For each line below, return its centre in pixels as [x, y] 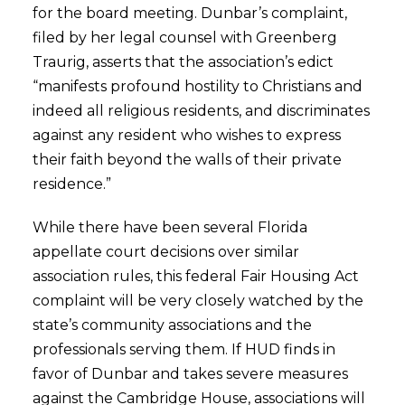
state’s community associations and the [172, 325]
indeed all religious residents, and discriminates [201, 111]
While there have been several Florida [170, 228]
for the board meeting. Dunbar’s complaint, [189, 14]
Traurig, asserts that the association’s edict [183, 62]
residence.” [71, 184]
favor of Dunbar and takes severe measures [190, 374]
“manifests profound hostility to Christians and [197, 87]
